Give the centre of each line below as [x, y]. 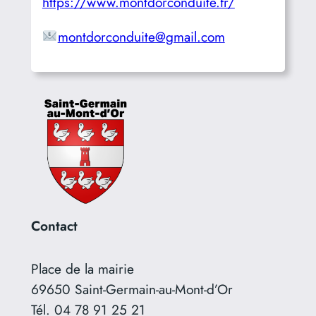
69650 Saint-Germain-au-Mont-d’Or [132, 289]
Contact [54, 225]
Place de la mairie [82, 268]
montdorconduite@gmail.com [141, 36]
